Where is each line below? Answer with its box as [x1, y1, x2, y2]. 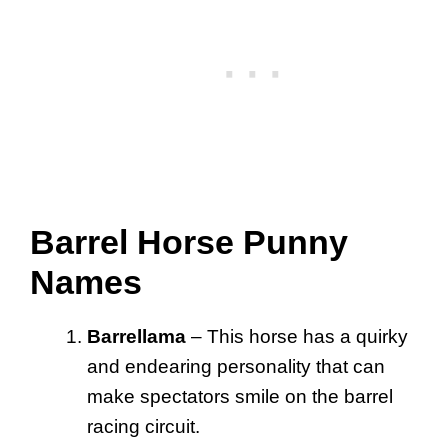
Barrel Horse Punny [30, 223, 348, 262]
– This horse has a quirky [186, 326, 408, 348]
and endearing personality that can [87, 356, 385, 378]
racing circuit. [87, 416, 200, 438]
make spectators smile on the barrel [87, 386, 393, 408]
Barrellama [87, 326, 186, 348]
